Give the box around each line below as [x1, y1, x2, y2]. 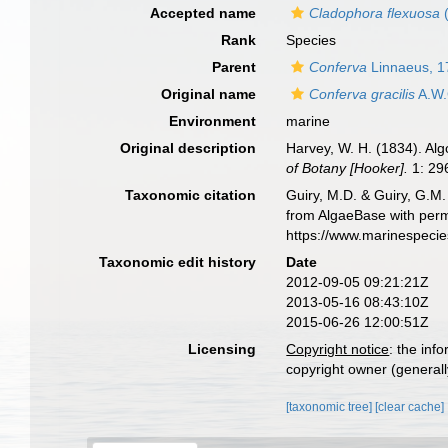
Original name [161, 86, 257, 102]
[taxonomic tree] [286, 400, 376, 414]
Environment [169, 113, 257, 129]
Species [286, 32, 337, 48]
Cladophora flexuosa [309, 5, 441, 21]
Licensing [188, 341, 257, 357]
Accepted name [150, 5, 257, 21]
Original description [120, 140, 257, 156]
